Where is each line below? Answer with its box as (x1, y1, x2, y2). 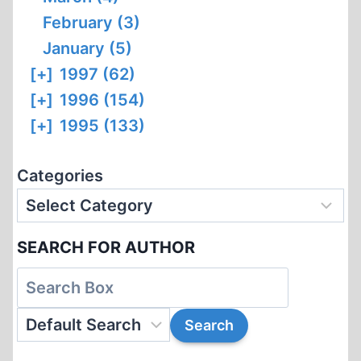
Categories (17, 165, 103, 185)
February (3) (43, 12, 140, 32)
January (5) (43, 38, 132, 58)
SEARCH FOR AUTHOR (17, 237, 195, 257)
